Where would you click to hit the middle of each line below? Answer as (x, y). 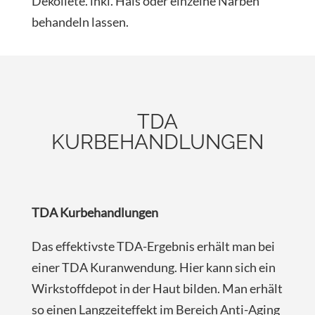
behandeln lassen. (80, 22)
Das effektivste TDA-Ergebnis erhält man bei (153, 246)
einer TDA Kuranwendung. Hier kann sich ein (153, 268)
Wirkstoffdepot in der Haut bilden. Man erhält (157, 289)
